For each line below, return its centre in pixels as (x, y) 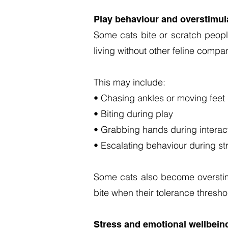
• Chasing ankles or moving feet (159, 98)
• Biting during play (133, 114)
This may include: (130, 82)
